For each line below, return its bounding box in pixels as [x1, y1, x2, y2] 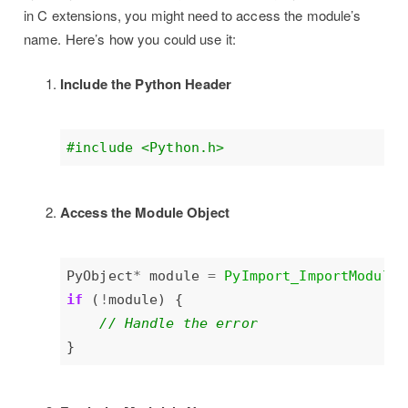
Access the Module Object [60, 201, 229, 222]
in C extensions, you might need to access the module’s [24, 5, 362, 25]
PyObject [66, 268, 133, 285]
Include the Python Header [60, 73, 231, 94]
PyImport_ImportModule [224, 268, 399, 285]
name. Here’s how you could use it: [24, 29, 237, 49]
